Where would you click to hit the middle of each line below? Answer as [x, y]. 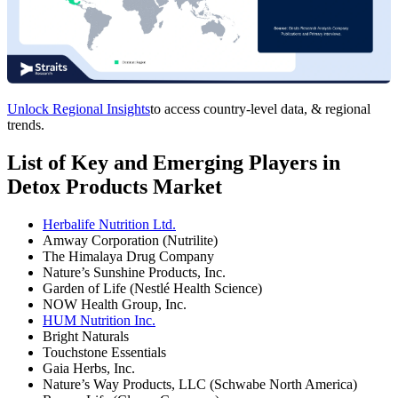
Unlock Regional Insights [79, 108]
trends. [26, 124]
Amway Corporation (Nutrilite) [130, 240]
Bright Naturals [86, 336]
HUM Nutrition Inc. [99, 320]
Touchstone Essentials [104, 352]
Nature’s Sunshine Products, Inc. [134, 272]
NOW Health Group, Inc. [115, 304]
